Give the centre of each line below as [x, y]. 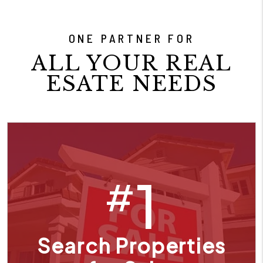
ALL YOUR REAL [131, 63]
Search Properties [131, 245]
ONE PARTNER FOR [131, 38]
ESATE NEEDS [131, 83]
